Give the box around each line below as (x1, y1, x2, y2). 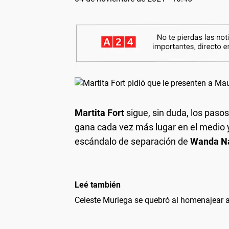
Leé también (75, 179, 121, 190)
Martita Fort (75, 107, 124, 118)
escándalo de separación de (75, 135, 190, 147)
